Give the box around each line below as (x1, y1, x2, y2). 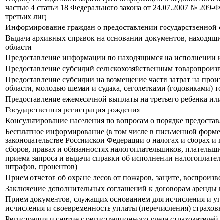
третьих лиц (5, 12, 46, 21)
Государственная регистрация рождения (5, 106, 140, 114)
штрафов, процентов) (5, 163, 77, 171)
